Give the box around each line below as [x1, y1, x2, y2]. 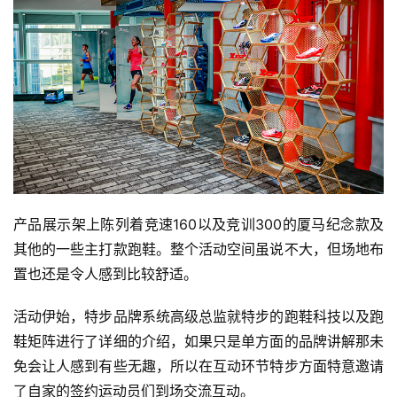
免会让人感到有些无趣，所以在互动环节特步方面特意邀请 [13, 356, 384, 375]
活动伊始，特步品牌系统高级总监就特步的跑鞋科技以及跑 [13, 307, 384, 325]
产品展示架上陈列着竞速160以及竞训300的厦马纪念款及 [13, 214, 384, 233]
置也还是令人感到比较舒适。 [13, 264, 198, 283]
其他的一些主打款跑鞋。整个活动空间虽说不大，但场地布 [13, 239, 384, 258]
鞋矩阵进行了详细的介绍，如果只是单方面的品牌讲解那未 [13, 331, 384, 350]
